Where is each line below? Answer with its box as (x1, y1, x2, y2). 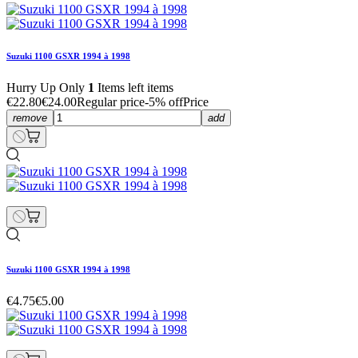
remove (13, 111, 47, 124)
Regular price (77, 94, 145, 109)
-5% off (145, 94, 183, 109)
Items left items (94, 80, 173, 94)
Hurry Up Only (6, 80, 88, 94)
